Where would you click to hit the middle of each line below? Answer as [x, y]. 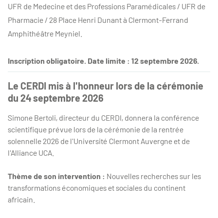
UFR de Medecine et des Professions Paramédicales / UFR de [107, 6]
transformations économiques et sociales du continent [97, 188]
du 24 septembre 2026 [56, 98]
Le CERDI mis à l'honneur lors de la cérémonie [106, 86]
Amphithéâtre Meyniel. [46, 34]
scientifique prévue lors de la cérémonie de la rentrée [96, 129]
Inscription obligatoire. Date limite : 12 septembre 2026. [103, 61]
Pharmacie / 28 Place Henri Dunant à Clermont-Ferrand [98, 20]
